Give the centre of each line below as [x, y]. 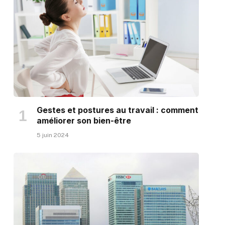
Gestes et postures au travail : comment [117, 110]
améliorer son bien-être [84, 120]
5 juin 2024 [52, 135]
